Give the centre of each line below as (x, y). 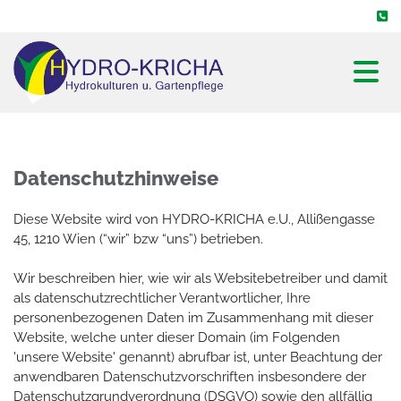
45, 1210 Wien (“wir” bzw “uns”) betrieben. (142, 239)
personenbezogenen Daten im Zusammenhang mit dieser (193, 317)
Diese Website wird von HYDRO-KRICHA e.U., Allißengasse (194, 219)
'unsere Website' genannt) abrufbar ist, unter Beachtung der (198, 357)
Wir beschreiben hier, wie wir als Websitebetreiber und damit (200, 278)
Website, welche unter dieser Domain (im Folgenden (177, 337)
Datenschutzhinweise (116, 178)
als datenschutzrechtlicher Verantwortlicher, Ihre (162, 298)
